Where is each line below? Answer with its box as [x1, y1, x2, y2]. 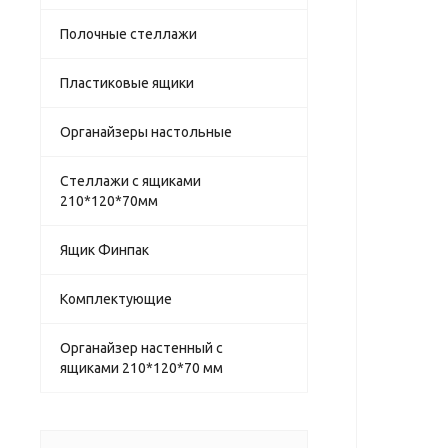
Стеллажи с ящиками [60, 172, 201, 189]
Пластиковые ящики [60, 74, 194, 91]
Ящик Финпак [60, 241, 149, 258]
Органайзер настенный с [60, 339, 223, 356]
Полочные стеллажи [60, 25, 197, 42]
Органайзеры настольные [60, 123, 232, 140]
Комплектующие [60, 290, 172, 307]
